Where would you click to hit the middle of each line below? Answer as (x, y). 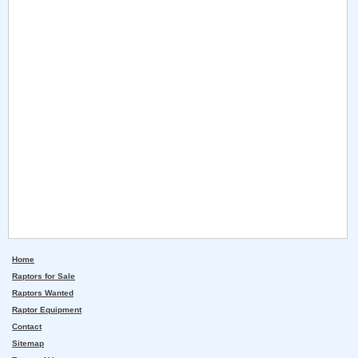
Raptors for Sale (44, 276)
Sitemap (28, 344)
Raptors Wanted (43, 293)
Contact (27, 327)
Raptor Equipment (47, 310)
